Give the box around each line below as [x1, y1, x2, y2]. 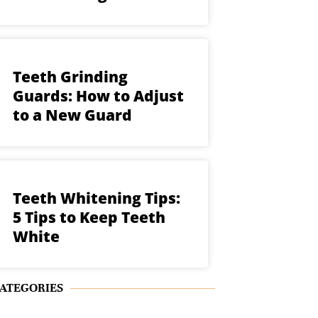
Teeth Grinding [13, 67, 128, 87]
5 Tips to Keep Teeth [13, 207, 166, 228]
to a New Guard [13, 105, 133, 126]
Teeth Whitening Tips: [13, 188, 181, 209]
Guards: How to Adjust [13, 86, 185, 106]
